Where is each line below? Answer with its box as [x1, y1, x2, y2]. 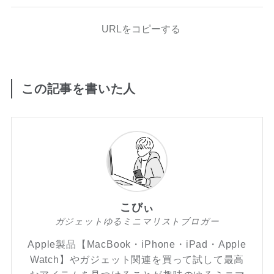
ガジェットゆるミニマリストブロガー [54, 217, 220, 227]
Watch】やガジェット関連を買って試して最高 [29, 254, 245, 265]
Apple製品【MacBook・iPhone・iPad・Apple [28, 239, 246, 250]
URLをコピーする [101, 23, 180, 34]
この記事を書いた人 [21, 81, 136, 95]
